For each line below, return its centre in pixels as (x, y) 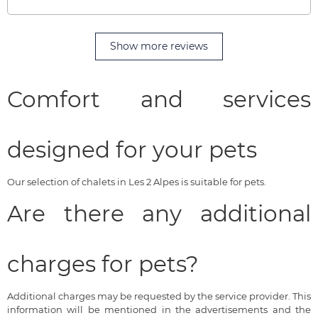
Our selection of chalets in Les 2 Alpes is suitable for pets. (137, 181)
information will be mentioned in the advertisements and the (159, 309)
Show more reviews (159, 46)
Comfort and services (159, 99)
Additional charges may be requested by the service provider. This (159, 296)
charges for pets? (103, 264)
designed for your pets (132, 149)
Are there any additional (159, 213)
